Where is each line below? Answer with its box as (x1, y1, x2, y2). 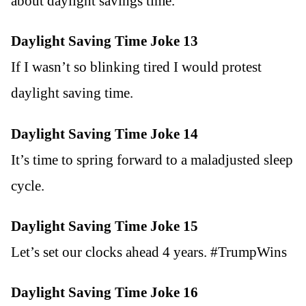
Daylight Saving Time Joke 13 (11, 33, 198, 50)
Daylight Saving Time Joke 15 (11, 217, 198, 234)
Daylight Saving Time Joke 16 (11, 283, 198, 301)
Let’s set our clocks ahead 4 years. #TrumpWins (11, 243, 287, 260)
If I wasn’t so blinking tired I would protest (11, 59, 262, 76)
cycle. (11, 177, 44, 194)
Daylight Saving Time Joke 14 (11, 125, 198, 142)
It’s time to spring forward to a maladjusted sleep (11, 151, 293, 168)
